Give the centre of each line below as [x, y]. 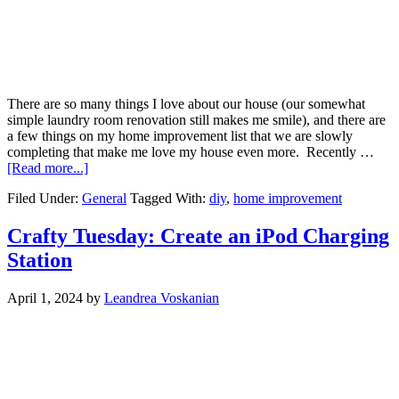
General [104, 198]
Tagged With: [170, 198]
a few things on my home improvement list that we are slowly [180, 135]
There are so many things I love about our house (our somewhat [186, 103]
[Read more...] [48, 167]
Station [40, 260]
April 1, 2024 [45, 297]
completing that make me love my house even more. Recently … [191, 151]
